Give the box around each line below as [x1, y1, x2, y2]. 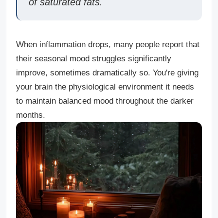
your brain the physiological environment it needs [16, 82, 194, 91]
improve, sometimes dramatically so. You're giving [16, 68, 199, 77]
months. [16, 110, 45, 120]
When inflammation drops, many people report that [16, 40, 200, 49]
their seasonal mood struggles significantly [16, 54, 171, 63]
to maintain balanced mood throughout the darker [16, 96, 194, 106]
